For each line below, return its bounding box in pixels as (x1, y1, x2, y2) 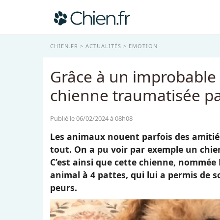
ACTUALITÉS (85, 42, 121, 50)
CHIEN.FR (50, 42, 78, 50)
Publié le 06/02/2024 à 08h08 (50, 114, 133, 123)
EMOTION (129, 42, 158, 50)
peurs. (50, 182, 77, 193)
